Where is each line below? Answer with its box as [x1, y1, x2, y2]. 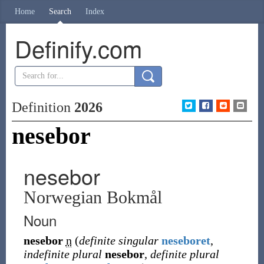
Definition [11, 100, 74, 115]
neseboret [161, 234, 210, 247]
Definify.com [14, 31, 142, 65]
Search [49, 7, 71, 16]
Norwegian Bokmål [23, 187, 162, 207]
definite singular [78, 234, 159, 247]
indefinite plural [23, 247, 102, 260]
